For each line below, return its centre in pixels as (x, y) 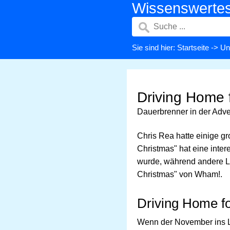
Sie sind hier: (155, 47)
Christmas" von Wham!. (180, 174)
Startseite (193, 47)
